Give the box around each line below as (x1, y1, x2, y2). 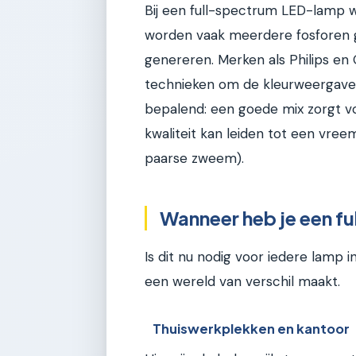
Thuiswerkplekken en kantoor (153, 320, 350, 338)
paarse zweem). (145, 149, 244, 168)
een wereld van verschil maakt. (145, 272, 340, 290)
